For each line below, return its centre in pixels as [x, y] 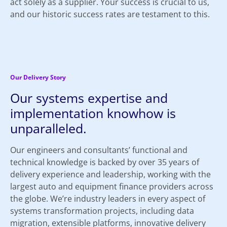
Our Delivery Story [38, 77]
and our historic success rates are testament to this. [110, 14]
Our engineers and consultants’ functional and [99, 150]
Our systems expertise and [89, 98]
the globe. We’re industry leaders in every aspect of [108, 198]
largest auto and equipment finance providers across [112, 186]
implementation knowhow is [93, 113]
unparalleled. [48, 128]
